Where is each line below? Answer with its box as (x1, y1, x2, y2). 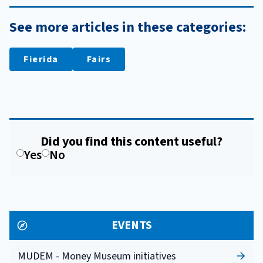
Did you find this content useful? (41, 132, 222, 151)
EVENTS (111, 217, 152, 234)
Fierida (23, 53, 59, 66)
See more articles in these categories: (9, 17, 246, 38)
